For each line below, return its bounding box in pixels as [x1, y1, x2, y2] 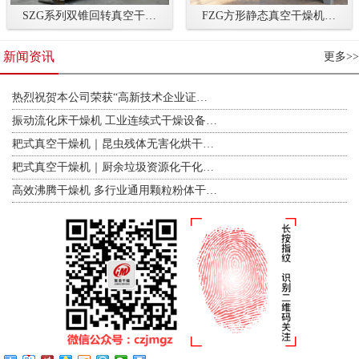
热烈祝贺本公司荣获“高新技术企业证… [12, 91, 208, 104]
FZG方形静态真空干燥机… [202, 10, 337, 22]
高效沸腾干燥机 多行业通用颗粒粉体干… [12, 184, 217, 197]
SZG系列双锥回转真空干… [22, 10, 157, 22]
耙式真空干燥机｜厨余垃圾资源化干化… [12, 161, 214, 174]
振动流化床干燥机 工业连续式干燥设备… [12, 115, 217, 127]
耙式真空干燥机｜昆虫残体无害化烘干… [12, 138, 214, 151]
